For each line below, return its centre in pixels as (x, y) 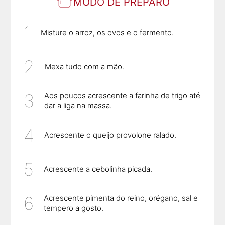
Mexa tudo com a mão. (85, 67)
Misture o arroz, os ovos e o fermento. (107, 33)
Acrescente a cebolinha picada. (98, 169)
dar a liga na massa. (78, 106)
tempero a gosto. (74, 208)
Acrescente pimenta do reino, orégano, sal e (121, 198)
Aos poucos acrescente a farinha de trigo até (123, 96)
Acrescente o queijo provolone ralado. (110, 135)
